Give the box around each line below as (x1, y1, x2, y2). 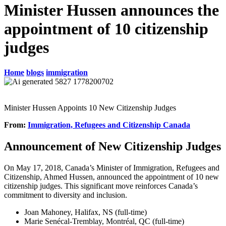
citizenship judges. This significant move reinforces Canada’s (4, 181, 198, 190)
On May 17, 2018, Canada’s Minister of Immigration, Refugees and (4, 163, 219, 172)
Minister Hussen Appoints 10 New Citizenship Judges (4, 103, 176, 112)
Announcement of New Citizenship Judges (4, 139, 221, 153)
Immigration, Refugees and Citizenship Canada (28, 120, 190, 129)
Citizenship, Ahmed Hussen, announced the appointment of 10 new (4, 172, 219, 181)
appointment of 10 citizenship (4, 20, 208, 38)
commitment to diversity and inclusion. (4, 190, 127, 199)
